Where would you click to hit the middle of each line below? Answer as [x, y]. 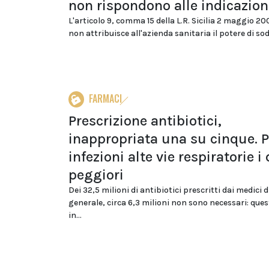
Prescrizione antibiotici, [145, 121]
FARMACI [105, 98]
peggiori [96, 175]
